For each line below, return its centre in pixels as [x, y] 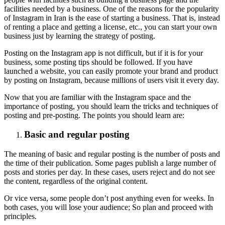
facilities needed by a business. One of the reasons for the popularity [111, 9]
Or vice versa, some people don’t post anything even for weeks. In [109, 198]
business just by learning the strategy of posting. [80, 36]
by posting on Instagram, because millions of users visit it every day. [111, 80]
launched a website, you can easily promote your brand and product [111, 71]
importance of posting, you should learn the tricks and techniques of [111, 106]
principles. [20, 216]
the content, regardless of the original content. [76, 181]
